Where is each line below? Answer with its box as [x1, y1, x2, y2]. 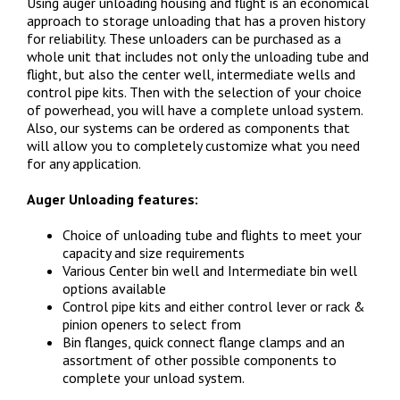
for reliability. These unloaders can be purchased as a [27, 29, 341, 47]
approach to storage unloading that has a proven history [27, 11, 364, 29]
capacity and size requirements [62, 243, 245, 262]
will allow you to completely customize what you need [27, 136, 360, 154]
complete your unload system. [62, 368, 245, 387]
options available [62, 279, 166, 297]
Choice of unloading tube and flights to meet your [62, 225, 362, 244]
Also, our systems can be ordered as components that [27, 118, 350, 137]
